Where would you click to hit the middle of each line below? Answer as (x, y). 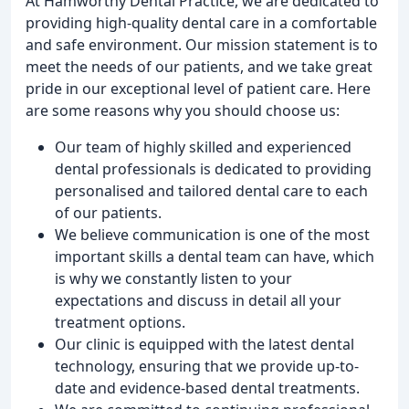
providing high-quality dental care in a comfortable (201, 22)
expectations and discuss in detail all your (198, 300)
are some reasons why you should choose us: (183, 110)
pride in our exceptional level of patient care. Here (198, 88)
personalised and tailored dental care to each (211, 190)
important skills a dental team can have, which (215, 256)
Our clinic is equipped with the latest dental (204, 344)
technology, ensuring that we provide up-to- (207, 366)
